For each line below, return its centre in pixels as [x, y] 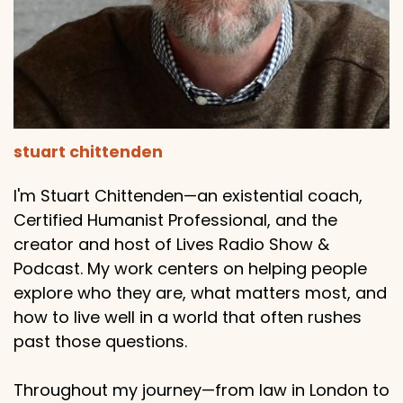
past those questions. [100, 341]
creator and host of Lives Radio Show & [171, 244]
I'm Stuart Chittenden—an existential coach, [188, 196]
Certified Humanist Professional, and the [175, 220]
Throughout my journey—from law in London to [201, 390]
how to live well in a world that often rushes [188, 317]
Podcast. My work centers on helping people [190, 269]
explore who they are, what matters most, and [200, 293]
